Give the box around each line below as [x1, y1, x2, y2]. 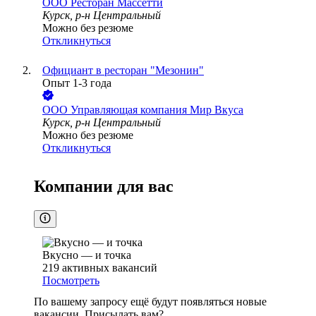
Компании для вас [34, 177, 174, 196]
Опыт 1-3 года [42, 77, 111, 90]
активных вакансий [62, 262, 157, 274]
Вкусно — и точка [42, 249, 131, 262]
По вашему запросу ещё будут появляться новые [34, 296, 267, 308]
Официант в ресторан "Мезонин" [42, 64, 204, 77]
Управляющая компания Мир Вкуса [71, 104, 243, 116]
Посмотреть [42, 274, 99, 287]
